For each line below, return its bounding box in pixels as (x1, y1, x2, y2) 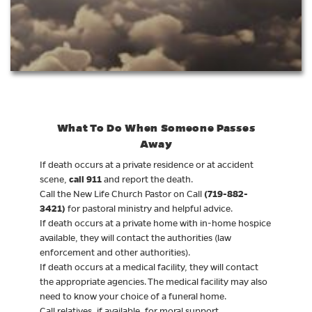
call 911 (68, 173, 102, 185)
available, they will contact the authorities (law (39, 233, 231, 243)
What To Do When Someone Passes (56, 121, 256, 134)
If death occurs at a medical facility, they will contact (39, 262, 258, 272)
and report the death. (101, 174, 193, 185)
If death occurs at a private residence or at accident (39, 159, 253, 170)
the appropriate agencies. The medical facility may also (39, 276, 267, 287)
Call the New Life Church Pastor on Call (39, 189, 204, 199)
